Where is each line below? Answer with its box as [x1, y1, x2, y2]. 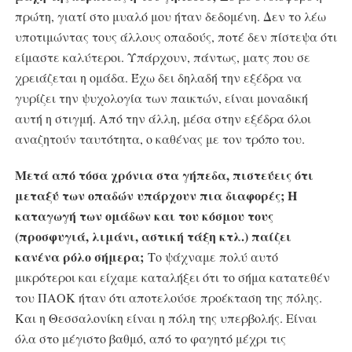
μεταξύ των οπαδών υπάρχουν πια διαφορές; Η [14, 186, 297, 205]
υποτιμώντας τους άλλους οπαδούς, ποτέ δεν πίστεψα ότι [14, 28, 337, 46]
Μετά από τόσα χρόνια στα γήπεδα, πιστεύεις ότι [14, 166, 313, 185]
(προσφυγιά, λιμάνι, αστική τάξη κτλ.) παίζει [14, 227, 291, 246]
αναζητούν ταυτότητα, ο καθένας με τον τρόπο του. [14, 130, 305, 148]
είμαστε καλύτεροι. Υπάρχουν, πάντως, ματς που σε [14, 49, 310, 66]
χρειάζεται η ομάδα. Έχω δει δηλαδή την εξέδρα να [14, 69, 302, 86]
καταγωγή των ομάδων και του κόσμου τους [14, 207, 273, 225]
